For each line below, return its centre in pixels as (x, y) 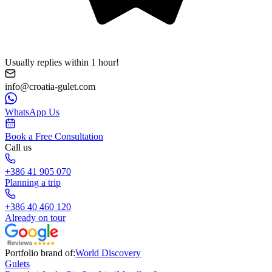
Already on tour (35, 217)
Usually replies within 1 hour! (62, 62)
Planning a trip (33, 182)
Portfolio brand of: (40, 253)
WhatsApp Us (32, 112)
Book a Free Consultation (54, 136)
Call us (18, 147)
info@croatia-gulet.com (50, 86)
